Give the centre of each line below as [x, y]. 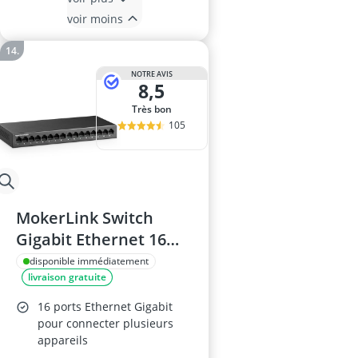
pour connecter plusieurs [105, 323]
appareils [63, 340]
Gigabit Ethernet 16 [91, 239]
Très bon [154, 109]
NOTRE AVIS [151, 74]
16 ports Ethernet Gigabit [105, 306]
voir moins [95, 18]
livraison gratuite [67, 277]
